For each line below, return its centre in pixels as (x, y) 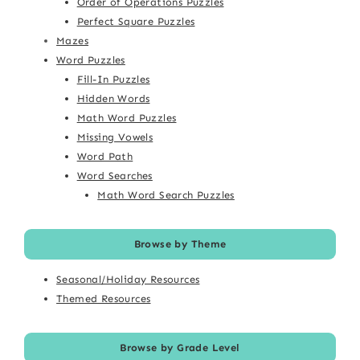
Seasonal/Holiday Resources (128, 279)
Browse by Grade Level (180, 347)
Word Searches (115, 175)
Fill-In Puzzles (113, 79)
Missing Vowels (115, 137)
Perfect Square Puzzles (136, 21)
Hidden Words (113, 98)
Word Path (105, 156)
